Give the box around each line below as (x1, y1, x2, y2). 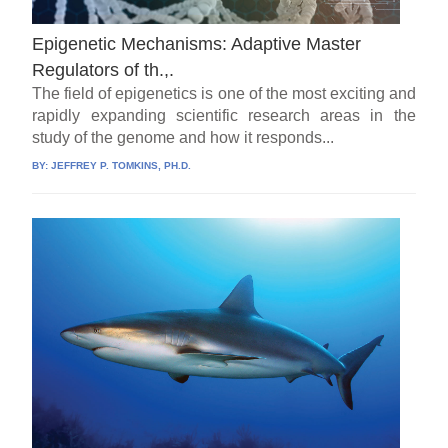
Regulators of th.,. (32, 59, 175, 80)
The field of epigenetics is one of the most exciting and (32, 84, 416, 102)
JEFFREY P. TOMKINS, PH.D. (51, 159, 192, 171)
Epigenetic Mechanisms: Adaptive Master (32, 33, 362, 54)
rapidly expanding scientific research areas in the (32, 106, 416, 124)
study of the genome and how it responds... (32, 128, 335, 146)
